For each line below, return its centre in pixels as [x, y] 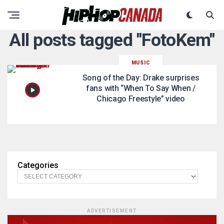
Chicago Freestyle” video [141, 99]
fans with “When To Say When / [141, 88]
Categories [38, 165]
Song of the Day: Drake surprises [141, 78]
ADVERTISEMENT [112, 211]
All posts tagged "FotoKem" [112, 40]
